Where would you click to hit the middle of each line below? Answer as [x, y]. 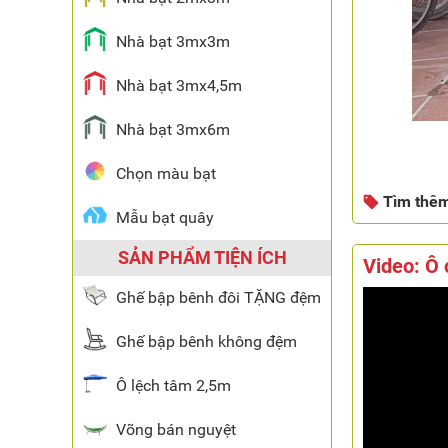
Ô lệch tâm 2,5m [173, 385]
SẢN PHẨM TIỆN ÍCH [202, 257]
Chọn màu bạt [166, 173]
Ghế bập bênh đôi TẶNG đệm [218, 297]
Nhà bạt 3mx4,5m [179, 85]
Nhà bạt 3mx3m [173, 41]
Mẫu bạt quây [165, 217]
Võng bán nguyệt [176, 429]
